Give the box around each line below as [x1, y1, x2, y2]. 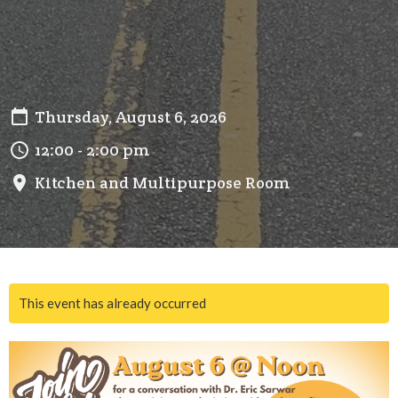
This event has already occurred [19, 295, 206, 312]
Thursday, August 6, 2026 [35, 107, 227, 128]
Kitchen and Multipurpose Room [35, 172, 290, 194]
